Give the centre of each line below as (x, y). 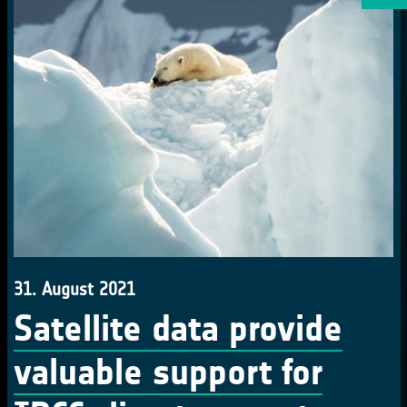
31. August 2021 (74, 288)
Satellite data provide (178, 328)
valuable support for (168, 372)
